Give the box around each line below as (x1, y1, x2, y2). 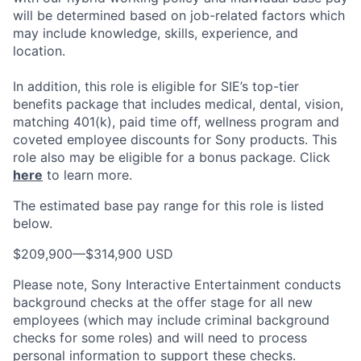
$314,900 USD (85, 246, 173, 263)
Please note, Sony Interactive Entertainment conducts (13, 276, 341, 293)
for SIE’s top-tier (195, 78, 299, 95)
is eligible (138, 78, 195, 95)
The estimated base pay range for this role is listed (13, 197, 324, 214)
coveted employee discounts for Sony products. (13, 131, 312, 148)
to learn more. (43, 167, 132, 184)
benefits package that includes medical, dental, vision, (13, 96, 343, 113)
